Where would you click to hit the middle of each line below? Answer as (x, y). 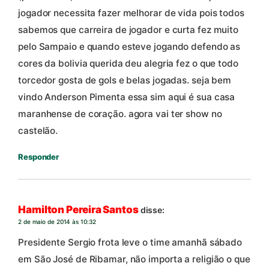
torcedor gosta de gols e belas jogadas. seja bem (125, 80)
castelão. (38, 130)
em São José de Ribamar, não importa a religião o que (134, 259)
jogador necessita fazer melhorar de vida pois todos (131, 13)
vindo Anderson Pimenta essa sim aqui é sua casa (127, 97)
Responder (39, 156)
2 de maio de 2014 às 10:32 (57, 222)
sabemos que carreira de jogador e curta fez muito (128, 29)
